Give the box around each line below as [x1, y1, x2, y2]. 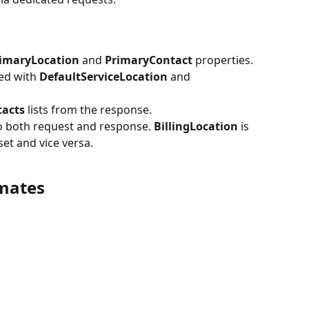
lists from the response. [28, 101, 154, 117]
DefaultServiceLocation [39, 68, 170, 84]
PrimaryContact [105, 52, 195, 68]
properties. [195, 52, 256, 68]
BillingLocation [154, 119, 241, 134]
